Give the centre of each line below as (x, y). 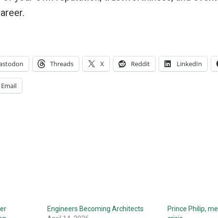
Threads (62, 64)
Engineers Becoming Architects (95, 209)
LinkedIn (189, 64)
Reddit (140, 64)
